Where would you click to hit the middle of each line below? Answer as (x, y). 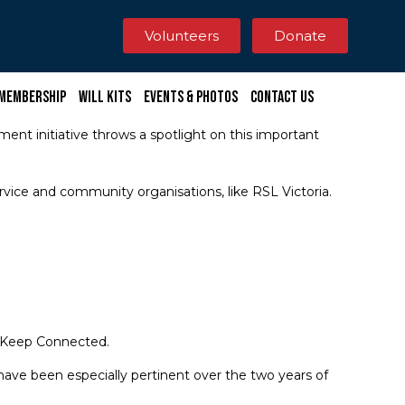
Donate (300, 36)
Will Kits (104, 97)
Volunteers (182, 36)
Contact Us (282, 97)
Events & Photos (190, 97)
